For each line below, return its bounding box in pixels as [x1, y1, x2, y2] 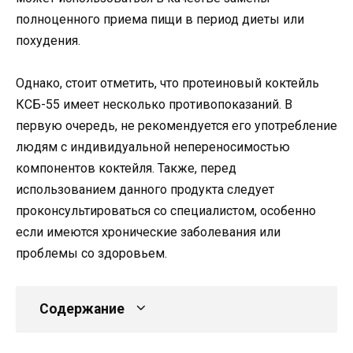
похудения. [16, 33, 80, 49]
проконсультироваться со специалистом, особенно [16, 203, 316, 219]
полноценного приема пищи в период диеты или [16, 12, 304, 28]
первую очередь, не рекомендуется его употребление [16, 118, 337, 134]
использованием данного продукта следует [16, 182, 274, 198]
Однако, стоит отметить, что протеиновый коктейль [16, 76, 319, 91]
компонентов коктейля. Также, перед [16, 161, 236, 176]
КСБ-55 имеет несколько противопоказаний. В [16, 97, 292, 113]
